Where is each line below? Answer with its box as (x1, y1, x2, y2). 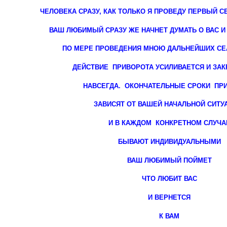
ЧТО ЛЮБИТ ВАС (141, 175, 197, 183)
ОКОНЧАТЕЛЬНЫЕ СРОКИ (125, 82, 214, 90)
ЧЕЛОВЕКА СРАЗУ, (40, 8, 103, 16)
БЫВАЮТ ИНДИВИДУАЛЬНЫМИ (118, 137, 221, 145)
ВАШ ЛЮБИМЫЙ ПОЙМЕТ (127, 156, 212, 164)
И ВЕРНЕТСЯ (148, 193, 191, 201)
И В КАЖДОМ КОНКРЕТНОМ (108, 119, 204, 127)
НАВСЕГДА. (83, 82, 125, 90)
